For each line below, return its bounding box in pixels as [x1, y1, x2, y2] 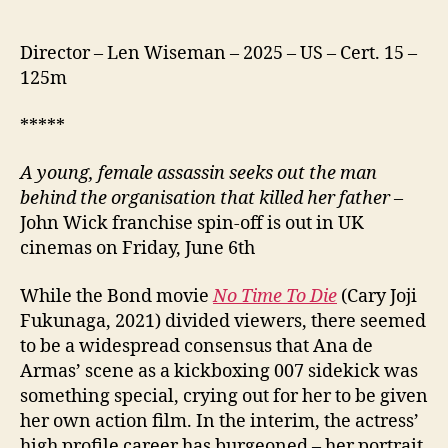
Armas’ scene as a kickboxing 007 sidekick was [20, 359, 418, 383]
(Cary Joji [337, 284, 417, 308]
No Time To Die [213, 284, 337, 308]
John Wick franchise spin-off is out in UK [20, 212, 364, 236]
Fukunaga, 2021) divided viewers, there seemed [20, 309, 426, 333]
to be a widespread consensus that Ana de [20, 334, 373, 358]
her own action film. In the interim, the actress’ [20, 409, 419, 433]
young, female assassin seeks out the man [33, 162, 377, 186]
